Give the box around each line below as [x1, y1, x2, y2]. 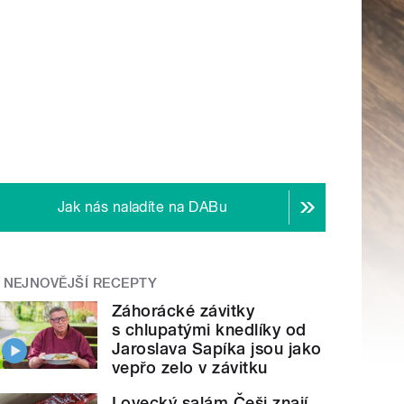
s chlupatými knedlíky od [112, 320, 307, 340]
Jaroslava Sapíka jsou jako [112, 339, 322, 359]
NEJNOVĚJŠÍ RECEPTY [3, 275, 158, 292]
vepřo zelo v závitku [112, 358, 268, 378]
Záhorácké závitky [112, 301, 255, 321]
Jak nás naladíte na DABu [57, 198, 228, 216]
